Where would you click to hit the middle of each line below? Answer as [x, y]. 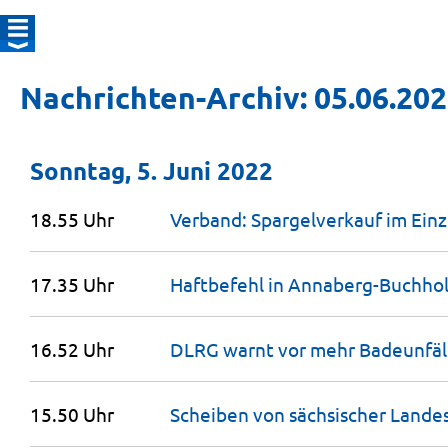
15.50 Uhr [72, 414]
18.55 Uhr [72, 219]
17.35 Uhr [72, 284]
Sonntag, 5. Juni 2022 [151, 170]
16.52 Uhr [72, 349]
